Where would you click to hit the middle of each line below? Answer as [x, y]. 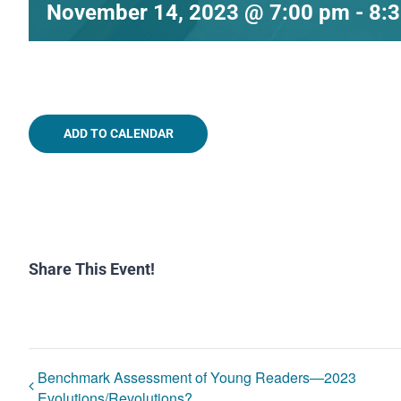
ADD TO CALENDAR [118, 133]
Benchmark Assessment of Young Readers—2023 [197, 377]
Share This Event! [92, 269]
